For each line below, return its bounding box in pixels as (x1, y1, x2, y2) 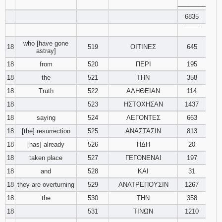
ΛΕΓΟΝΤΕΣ (126, 114, 161, 121)
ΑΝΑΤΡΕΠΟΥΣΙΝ (118, 181, 168, 188)
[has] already (27, 141, 64, 148)
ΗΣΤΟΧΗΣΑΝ (123, 101, 163, 108)
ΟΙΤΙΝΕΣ (130, 43, 156, 51)
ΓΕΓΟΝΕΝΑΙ (125, 154, 162, 162)
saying (36, 114, 55, 121)
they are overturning (17, 181, 74, 188)
